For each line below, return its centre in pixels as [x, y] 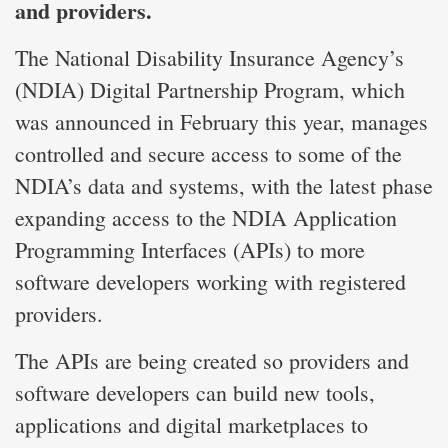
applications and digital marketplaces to [191, 424]
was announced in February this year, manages [221, 121]
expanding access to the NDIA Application [206, 217]
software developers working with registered [210, 281]
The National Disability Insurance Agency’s [209, 57]
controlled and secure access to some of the [208, 153]
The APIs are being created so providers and [212, 360]
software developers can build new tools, [195, 392]
